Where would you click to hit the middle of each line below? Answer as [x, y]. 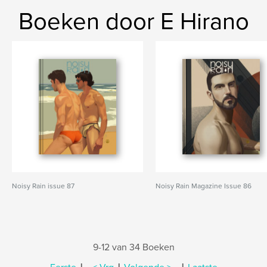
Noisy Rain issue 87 [43, 186]
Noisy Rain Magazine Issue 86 [204, 186]
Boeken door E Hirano [133, 21]
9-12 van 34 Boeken [133, 247]
